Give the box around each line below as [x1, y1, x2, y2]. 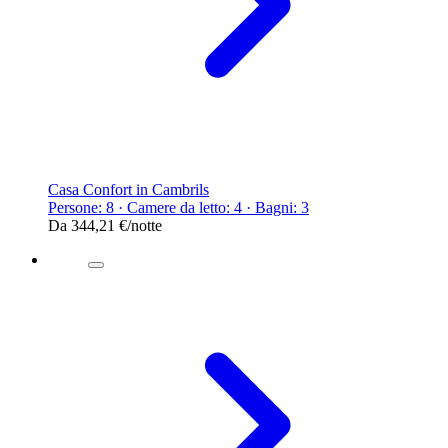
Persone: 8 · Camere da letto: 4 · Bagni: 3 [48, 198, 309, 216]
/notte [127, 216, 162, 234]
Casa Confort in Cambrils [48, 180, 209, 198]
